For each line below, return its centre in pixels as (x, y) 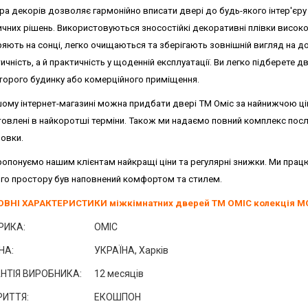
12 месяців (119, 274)
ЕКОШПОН (117, 297)
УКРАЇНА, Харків (131, 250)
